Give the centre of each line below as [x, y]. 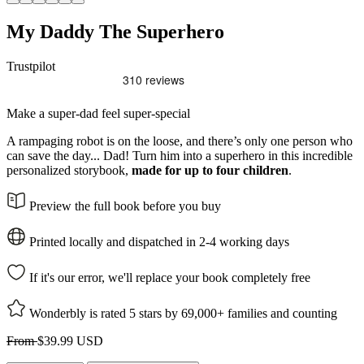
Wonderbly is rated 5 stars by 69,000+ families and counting [182, 313]
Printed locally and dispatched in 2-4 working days [158, 241]
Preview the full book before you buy [123, 206]
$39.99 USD [70, 340]
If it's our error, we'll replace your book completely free [168, 277]
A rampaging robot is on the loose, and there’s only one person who [180, 141]
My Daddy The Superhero [115, 31]
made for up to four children [210, 170]
